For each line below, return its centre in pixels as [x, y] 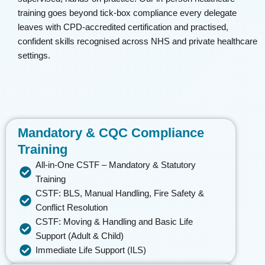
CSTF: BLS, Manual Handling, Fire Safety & [120, 193]
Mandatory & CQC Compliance [111, 133]
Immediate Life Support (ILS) [91, 250]
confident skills [47, 41]
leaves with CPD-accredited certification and [104, 27]
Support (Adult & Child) [80, 236]
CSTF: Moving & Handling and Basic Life [114, 222]
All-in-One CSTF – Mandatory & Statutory [116, 165]
